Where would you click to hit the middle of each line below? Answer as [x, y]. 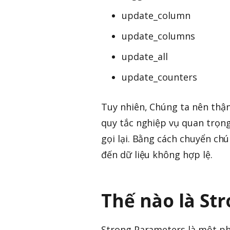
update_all [145, 56]
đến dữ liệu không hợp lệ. [157, 154]
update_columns [158, 36]
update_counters [159, 77]
